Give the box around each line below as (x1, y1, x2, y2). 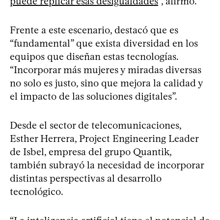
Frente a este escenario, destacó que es (10, 24, 178, 36)
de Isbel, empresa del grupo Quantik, (10, 145, 171, 158)
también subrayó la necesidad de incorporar (10, 159, 204, 171)
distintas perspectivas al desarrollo (10, 172, 162, 184)
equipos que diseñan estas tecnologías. (10, 50, 178, 62)
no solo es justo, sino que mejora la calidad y (10, 77, 203, 89)
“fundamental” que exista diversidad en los (10, 37, 198, 49)
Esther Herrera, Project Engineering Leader (10, 132, 198, 144)
